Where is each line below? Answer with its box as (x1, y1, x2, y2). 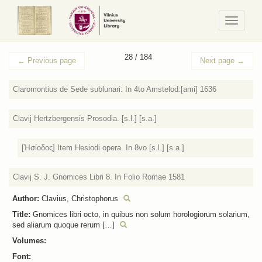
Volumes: (12, 236, 46, 245)
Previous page (25, 56, 76, 65)
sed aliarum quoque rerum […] (12, 220, 115, 229)
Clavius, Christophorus (42, 194, 118, 203)
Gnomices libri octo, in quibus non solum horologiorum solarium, (33, 210, 250, 219)
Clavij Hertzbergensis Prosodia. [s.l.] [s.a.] (13, 114, 157, 123)
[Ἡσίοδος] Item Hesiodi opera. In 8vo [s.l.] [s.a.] (22, 143, 184, 152)
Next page (200, 56, 237, 65)
